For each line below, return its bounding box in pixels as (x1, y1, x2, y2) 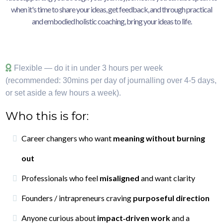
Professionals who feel (21, 173, 100, 183)
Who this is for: (5, 109, 89, 123)
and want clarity (139, 173, 195, 183)
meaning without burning (113, 133, 205, 143)
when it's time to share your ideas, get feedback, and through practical (11, 4, 212, 14)
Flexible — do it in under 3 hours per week (14, 64, 163, 72)
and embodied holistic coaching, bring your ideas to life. (31, 16, 192, 26)
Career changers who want (21, 133, 113, 143)
